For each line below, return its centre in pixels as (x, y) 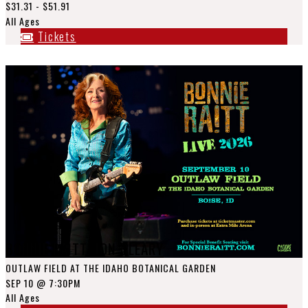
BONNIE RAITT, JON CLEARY (85, 249)
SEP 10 (20, 283)
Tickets (57, 36)
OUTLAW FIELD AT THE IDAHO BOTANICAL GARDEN (111, 268)
